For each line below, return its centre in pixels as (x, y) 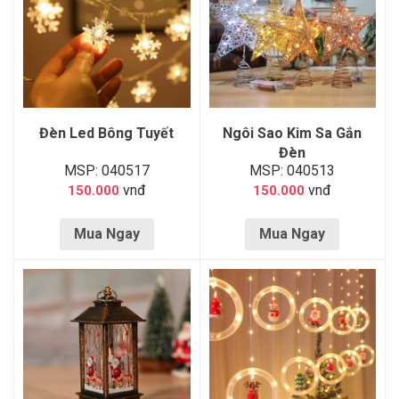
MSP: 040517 (106, 171)
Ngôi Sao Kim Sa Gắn (293, 133)
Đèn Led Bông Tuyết (107, 133)
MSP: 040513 (293, 171)
